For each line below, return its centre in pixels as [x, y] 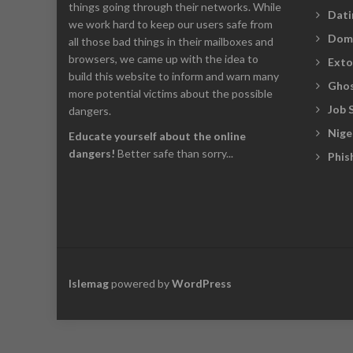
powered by [140, 283]
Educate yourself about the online [157, 136]
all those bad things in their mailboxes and [171, 41]
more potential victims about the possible [171, 93]
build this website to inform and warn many [174, 76]
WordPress [202, 283]
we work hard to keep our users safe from [171, 24]
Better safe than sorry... [174, 153]
